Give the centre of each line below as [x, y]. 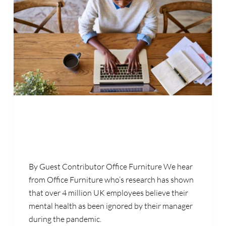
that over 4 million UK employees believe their [108, 193]
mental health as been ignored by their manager [110, 206]
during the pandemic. [65, 219]
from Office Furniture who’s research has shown [111, 180]
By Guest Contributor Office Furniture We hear [110, 167]
